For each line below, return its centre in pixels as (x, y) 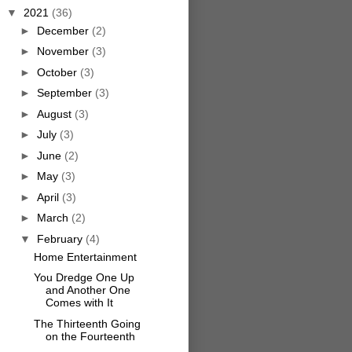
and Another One (88, 290)
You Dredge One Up (84, 278)
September (66, 93)
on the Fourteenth (90, 336)
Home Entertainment (85, 257)
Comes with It (79, 303)
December (64, 30)
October (58, 72)
